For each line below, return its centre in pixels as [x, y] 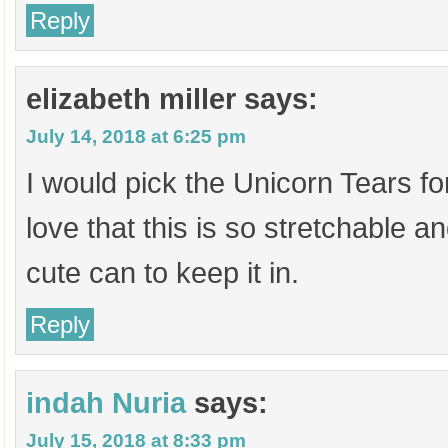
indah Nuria [106, 403]
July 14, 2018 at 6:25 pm [136, 136]
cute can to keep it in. [162, 273]
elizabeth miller [131, 99]
